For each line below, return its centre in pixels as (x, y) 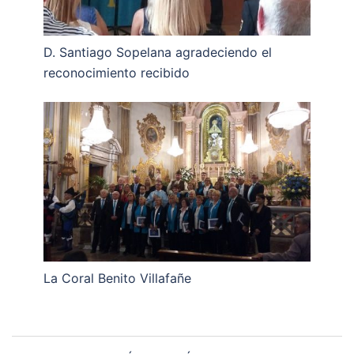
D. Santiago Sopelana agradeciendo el (158, 52)
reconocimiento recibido (117, 72)
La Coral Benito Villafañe (117, 279)
